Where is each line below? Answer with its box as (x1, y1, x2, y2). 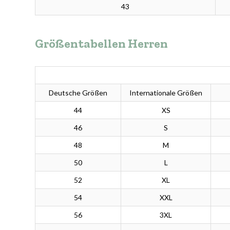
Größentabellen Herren (35, 35, 168, 51)
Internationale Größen (129, 88, 202, 97)
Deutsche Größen (49, 88, 107, 97)
